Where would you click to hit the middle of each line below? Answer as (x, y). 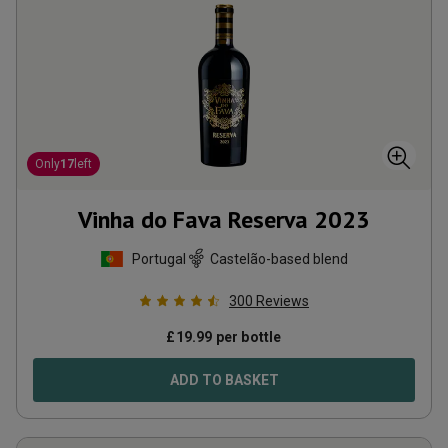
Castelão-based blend (279, 258)
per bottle (247, 337)
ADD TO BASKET (224, 380)
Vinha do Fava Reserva (193, 219)
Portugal (159, 258)
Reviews (282, 301)
